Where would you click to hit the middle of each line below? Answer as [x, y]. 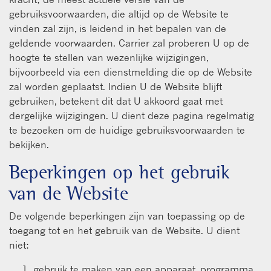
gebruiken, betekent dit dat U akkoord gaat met [116, 101]
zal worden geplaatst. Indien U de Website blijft [116, 86]
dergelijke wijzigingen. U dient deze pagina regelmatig [132, 115]
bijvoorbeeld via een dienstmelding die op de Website [131, 72]
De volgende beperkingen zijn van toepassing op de [127, 216]
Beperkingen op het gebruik [119, 172]
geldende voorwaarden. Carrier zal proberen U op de [129, 43]
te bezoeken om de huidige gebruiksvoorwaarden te [127, 130]
